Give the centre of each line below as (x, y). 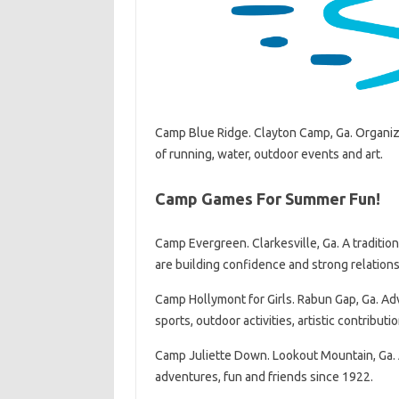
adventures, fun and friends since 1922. (264, 377)
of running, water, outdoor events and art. (269, 155)
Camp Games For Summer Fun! (267, 199)
